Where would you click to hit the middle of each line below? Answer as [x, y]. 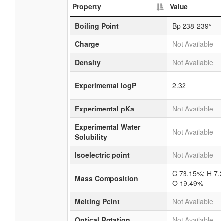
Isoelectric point [102, 155]
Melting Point [97, 201]
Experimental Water [108, 127]
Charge [87, 44]
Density [88, 62]
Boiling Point [97, 26]
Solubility [91, 137]
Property [87, 6]
